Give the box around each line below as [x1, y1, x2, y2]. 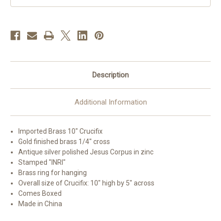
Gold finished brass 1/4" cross [18, 137, 110, 146]
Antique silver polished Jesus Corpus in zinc [18, 147, 154, 156]
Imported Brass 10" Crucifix [18, 127, 103, 135]
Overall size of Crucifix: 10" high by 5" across [18, 179, 155, 187]
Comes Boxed [18, 189, 62, 197]
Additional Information [74, 97, 147, 107]
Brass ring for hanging [18, 168, 87, 177]
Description [92, 70, 129, 79]
